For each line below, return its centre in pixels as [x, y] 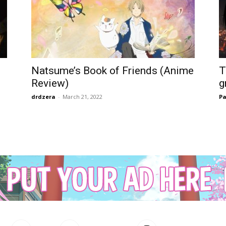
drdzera [43, 97]
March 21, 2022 [82, 97]
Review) [50, 83]
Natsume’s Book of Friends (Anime [112, 71]
